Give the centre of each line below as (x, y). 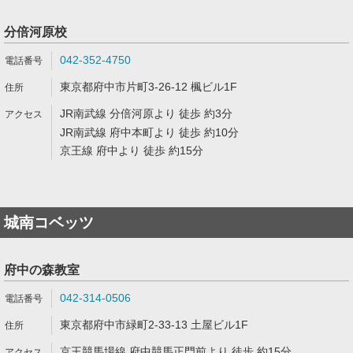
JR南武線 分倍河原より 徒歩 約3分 (146, 113)
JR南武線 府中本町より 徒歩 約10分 (149, 132)
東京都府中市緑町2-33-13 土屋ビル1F (154, 325)
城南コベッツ (49, 223)
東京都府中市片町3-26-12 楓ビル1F (149, 87)
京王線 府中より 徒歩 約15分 (132, 150)
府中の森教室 (42, 270)
